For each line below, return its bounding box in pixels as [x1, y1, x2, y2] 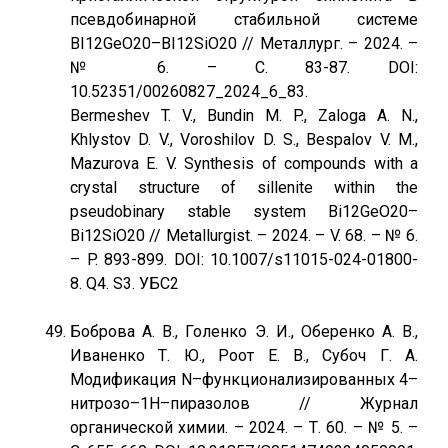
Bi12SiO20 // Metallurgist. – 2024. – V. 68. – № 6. [70, 226, 418, 245]
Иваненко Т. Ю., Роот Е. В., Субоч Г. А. [70, 346, 418, 365]
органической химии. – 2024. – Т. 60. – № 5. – [70, 418, 418, 437]
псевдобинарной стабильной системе [70, 10, 418, 29]
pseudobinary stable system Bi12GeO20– [70, 202, 418, 221]
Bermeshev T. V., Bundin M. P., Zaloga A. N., [70, 106, 418, 125]
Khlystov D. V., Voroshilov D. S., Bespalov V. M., [70, 130, 418, 149]
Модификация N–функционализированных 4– [70, 370, 418, 389]
